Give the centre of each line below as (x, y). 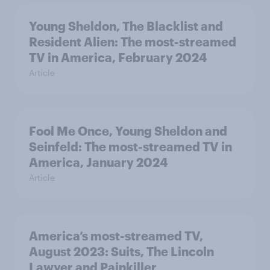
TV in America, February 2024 (118, 58)
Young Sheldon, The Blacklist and (126, 26)
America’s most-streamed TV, (116, 236)
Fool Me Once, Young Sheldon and (128, 131)
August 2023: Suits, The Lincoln (121, 252)
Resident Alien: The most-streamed (133, 42)
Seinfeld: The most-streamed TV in (130, 147)
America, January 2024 (99, 162)
